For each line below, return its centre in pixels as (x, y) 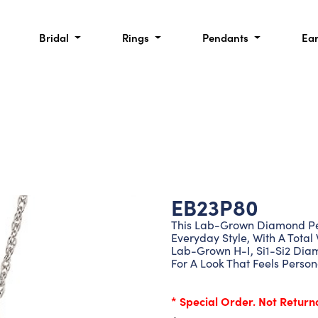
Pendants (227, 37)
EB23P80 (214, 207)
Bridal (55, 37)
